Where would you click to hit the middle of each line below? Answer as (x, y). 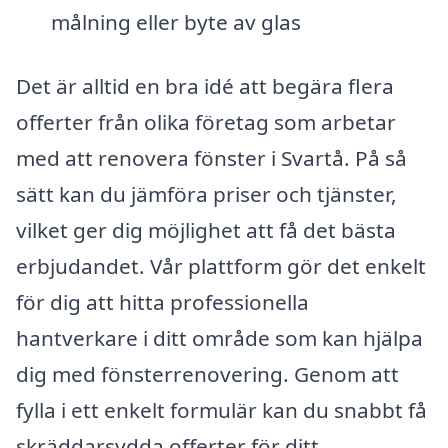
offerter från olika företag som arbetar (206, 121)
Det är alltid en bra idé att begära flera (205, 85)
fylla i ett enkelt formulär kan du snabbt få (221, 409)
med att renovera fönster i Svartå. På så (211, 157)
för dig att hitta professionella (162, 301)
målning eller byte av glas (175, 22)
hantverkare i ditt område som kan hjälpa (219, 337)
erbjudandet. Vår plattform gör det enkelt (221, 265)
